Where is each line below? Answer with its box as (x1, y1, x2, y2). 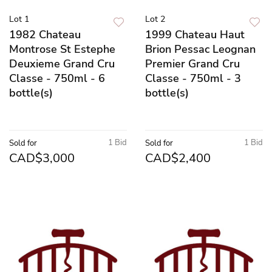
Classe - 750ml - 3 (145, 70, 241, 86)
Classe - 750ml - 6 (9, 70, 105, 86)
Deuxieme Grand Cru (9, 56, 115, 71)
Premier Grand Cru (145, 56, 240, 71)
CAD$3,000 (9, 149, 75, 166)
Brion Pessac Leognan (145, 41, 256, 56)
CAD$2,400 (145, 149, 211, 166)
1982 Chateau (9, 27, 81, 42)
